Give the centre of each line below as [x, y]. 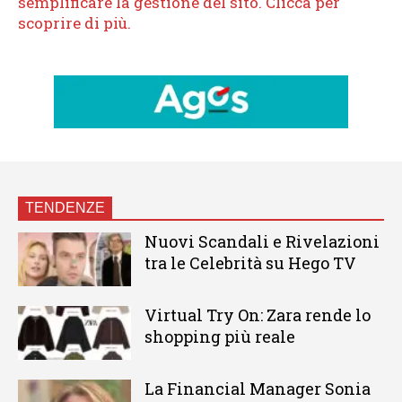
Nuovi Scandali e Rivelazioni [262, 242]
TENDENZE [65, 208]
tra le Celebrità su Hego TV [250, 263]
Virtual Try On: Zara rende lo [257, 315]
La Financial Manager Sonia [257, 388]
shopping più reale [219, 337]
